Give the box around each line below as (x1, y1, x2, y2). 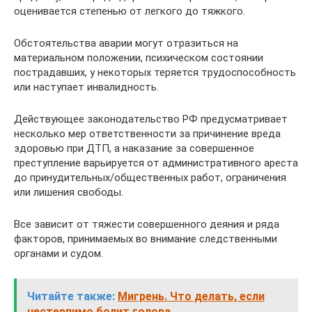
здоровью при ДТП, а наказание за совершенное (14, 142, 254, 155)
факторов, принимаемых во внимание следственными (14, 233, 277, 245)
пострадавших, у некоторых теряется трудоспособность (14, 66, 296, 79)
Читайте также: (27, 290, 115, 303)
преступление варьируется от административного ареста (14, 157, 298, 169)
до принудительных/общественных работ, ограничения (14, 171, 286, 184)
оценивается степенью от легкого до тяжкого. (14, 5, 245, 17)
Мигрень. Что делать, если (118, 290, 265, 303)
